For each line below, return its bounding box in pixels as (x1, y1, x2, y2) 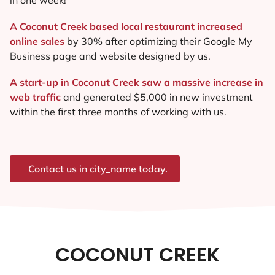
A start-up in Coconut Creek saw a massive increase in (10, 76, 263, 89)
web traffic (10, 91, 63, 104)
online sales (10, 34, 64, 47)
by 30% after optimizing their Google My (64, 34, 252, 47)
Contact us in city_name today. (28, 163, 168, 176)
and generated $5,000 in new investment (63, 91, 253, 104)
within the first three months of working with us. (10, 106, 227, 118)
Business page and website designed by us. (10, 49, 211, 62)
